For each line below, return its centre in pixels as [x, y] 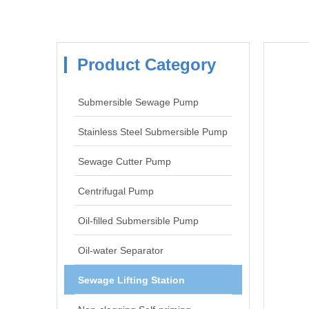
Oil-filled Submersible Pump [138, 221]
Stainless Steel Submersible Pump [153, 132]
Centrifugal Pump [116, 191]
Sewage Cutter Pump [124, 161]
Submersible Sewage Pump [138, 102]
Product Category [147, 64]
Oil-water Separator [121, 250]
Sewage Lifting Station [131, 280]
